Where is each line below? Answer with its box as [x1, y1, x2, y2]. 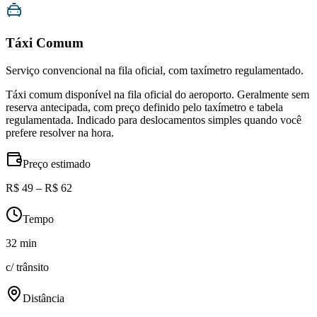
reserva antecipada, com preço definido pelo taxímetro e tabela [6, 100, 283, 113]
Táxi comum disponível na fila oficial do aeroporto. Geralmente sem [6, 88, 309, 100]
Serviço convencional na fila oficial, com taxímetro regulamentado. [6, 64, 304, 76]
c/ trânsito [6, 260, 49, 273]
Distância [23, 292, 64, 304]
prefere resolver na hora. [6, 126, 114, 139]
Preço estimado [23, 157, 91, 170]
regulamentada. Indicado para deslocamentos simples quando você [6, 113, 301, 126]
